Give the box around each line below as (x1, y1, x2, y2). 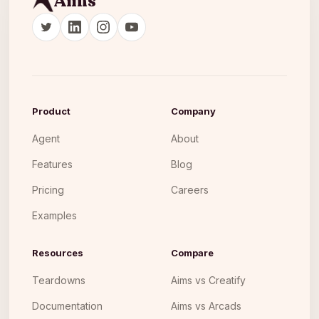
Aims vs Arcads (171, 300, 241, 312)
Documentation (32, 300, 103, 312)
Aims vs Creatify (171, 274, 246, 286)
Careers (171, 184, 209, 196)
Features (32, 158, 73, 170)
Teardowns (32, 274, 85, 286)
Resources (32, 247, 83, 258)
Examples (32, 209, 77, 221)
